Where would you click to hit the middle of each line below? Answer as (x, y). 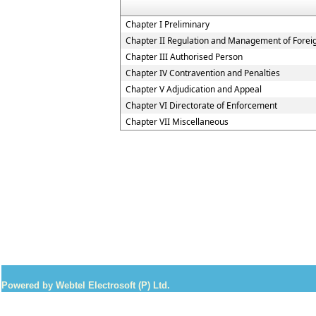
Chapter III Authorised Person (184, 57)
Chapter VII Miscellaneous (177, 122)
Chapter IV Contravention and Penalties (203, 73)
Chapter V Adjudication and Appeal (194, 89)
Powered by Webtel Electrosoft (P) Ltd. (86, 285)
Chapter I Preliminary (168, 24)
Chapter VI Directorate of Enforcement (201, 105)
